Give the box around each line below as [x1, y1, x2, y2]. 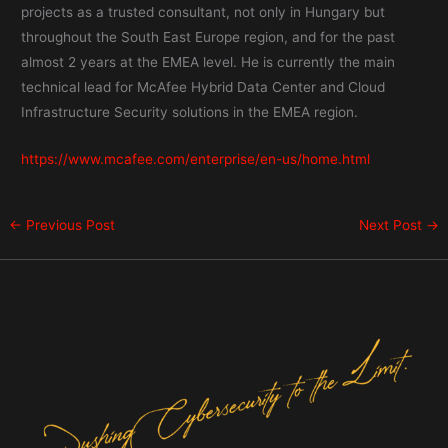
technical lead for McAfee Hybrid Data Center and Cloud [21, 79, 386, 96]
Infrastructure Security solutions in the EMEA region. [21, 104, 359, 121]
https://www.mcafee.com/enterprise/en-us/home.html [21, 151, 371, 168]
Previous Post [22, 217, 116, 234]
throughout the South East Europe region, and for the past [21, 29, 396, 46]
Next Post [358, 217, 426, 234]
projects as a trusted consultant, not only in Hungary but [21, 4, 386, 21]
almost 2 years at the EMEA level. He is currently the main [21, 54, 396, 71]
